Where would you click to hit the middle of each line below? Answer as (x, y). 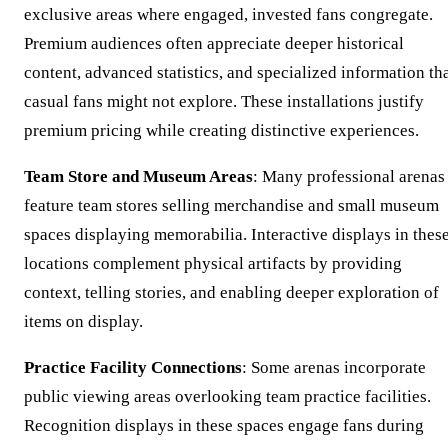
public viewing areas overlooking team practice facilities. (227, 396)
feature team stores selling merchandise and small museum (231, 205)
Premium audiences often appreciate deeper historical (214, 43)
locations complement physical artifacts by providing (213, 263)
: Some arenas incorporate (334, 367)
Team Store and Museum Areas (138, 176)
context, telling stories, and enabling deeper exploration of (231, 292)
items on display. (83, 321)
